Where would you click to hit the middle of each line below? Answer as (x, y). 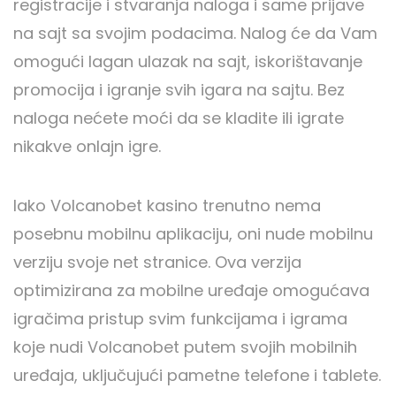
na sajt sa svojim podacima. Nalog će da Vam (195, 34)
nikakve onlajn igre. (87, 147)
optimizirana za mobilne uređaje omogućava (191, 291)
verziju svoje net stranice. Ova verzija (157, 263)
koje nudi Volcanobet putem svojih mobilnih (185, 347)
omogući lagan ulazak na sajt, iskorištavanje (188, 62)
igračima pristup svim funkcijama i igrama (180, 319)
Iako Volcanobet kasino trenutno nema (167, 206)
